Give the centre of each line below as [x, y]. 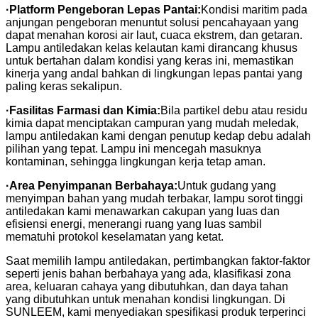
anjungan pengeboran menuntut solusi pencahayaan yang [152, 22]
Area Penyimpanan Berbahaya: [93, 185]
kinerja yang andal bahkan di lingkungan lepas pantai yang [154, 73]
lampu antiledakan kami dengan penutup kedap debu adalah [158, 136]
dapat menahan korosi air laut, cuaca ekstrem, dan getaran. [154, 35]
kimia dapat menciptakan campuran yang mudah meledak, [152, 123]
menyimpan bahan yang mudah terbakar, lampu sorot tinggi [154, 198]
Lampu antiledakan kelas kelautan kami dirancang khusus [152, 48]
